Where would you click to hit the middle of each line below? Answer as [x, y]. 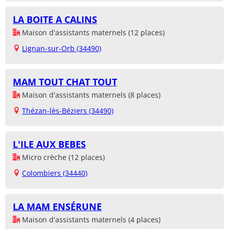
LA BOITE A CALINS [55, 20]
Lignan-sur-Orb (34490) [62, 49]
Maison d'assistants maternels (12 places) [92, 33]
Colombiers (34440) [55, 173]
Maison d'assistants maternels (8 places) [90, 95]
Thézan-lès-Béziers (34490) [68, 111]
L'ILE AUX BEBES [49, 144]
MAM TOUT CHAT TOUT [65, 82]
